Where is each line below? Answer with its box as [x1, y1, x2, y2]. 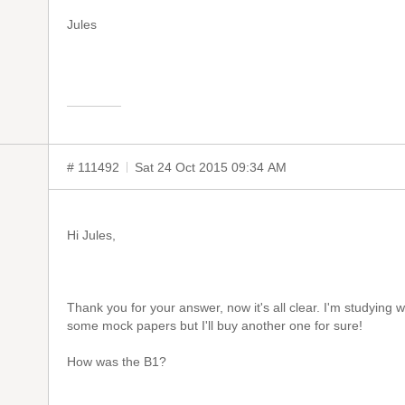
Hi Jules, [67, 228, 116, 242]
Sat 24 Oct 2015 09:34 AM [135, 160, 287, 174]
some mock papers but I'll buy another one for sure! [67, 318, 363, 333]
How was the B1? [67, 354, 170, 369]
